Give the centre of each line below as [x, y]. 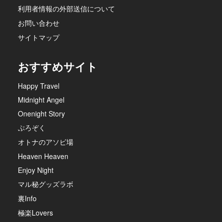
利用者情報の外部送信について [66, 8]
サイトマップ [39, 37]
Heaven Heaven [43, 156]
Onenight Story [41, 113]
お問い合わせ [39, 23]
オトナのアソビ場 [46, 141]
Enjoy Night [36, 170]
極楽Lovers [35, 212]
